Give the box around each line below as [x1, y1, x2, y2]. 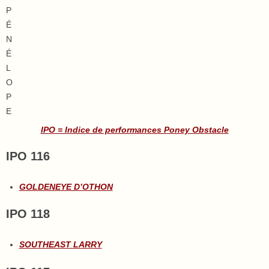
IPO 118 [6, 207, 50, 221]
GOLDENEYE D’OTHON [19, 181, 113, 192]
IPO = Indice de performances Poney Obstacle [40, 125, 229, 135]
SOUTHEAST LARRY [19, 240, 102, 250]
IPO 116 [6, 149, 50, 163]
